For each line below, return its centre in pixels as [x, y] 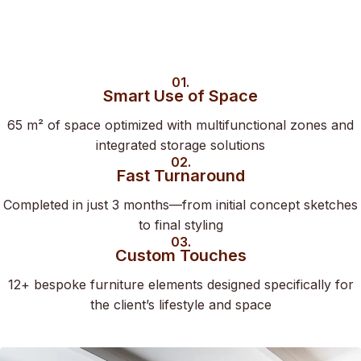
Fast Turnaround [180, 176]
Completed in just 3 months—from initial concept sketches [180, 205]
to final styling [180, 225]
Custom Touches [180, 255]
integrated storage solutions [180, 145]
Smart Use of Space [180, 96]
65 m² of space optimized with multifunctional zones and [180, 125]
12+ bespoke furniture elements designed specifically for [180, 284]
